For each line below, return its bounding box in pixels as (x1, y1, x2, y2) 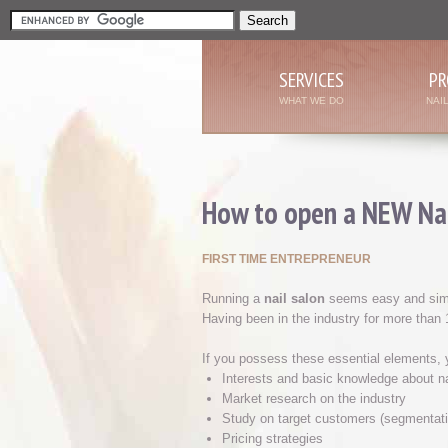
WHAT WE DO (279, 95, 344, 106)
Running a (202, 291, 264, 306)
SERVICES (279, 67, 344, 93)
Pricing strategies (222, 431, 323, 446)
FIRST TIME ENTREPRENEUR (202, 252, 371, 266)
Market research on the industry (222, 391, 406, 406)
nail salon (264, 291, 325, 306)
